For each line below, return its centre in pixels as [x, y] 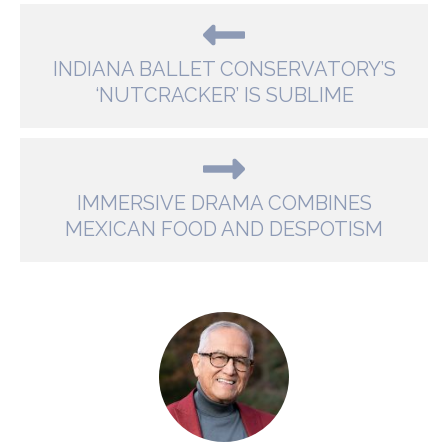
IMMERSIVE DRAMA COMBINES [224, 203]
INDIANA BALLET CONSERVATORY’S [224, 69]
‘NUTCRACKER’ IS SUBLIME [224, 95]
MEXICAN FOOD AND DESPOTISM [224, 229]
